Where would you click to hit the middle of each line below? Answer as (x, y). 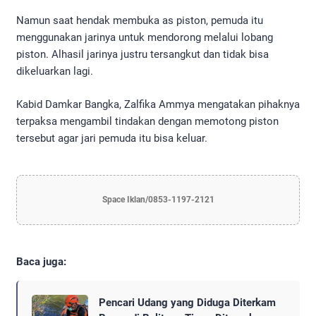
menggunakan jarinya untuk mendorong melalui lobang (145, 38)
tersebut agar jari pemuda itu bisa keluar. (112, 138)
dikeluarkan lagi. (55, 72)
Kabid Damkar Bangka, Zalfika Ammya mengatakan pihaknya (158, 104)
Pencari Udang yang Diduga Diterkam (187, 302)
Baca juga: (41, 261)
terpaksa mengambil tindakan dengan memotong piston (147, 121)
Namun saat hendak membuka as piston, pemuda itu (140, 21)
